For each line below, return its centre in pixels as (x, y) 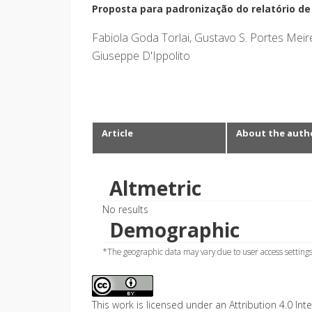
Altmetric (155, 188)
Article (117, 133)
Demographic (174, 229)
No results (125, 209)
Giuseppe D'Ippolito (141, 55)
